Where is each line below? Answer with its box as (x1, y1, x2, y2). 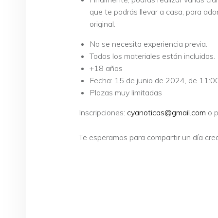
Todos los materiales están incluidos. (90, 51, 216, 61)
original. (90, 19, 116, 29)
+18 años (90, 63, 123, 73)
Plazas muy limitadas (90, 88, 163, 98)
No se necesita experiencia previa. (90, 39, 208, 49)
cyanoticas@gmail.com (127, 108, 206, 118)
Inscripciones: (79, 108, 127, 118)
